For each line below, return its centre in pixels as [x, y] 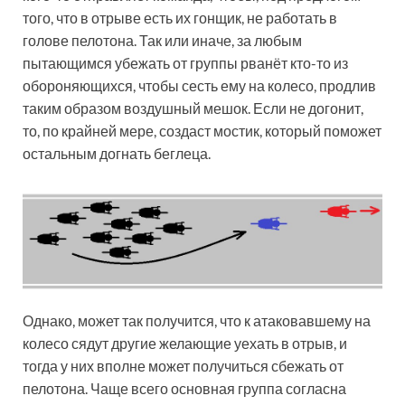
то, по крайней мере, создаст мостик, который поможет [202, 131]
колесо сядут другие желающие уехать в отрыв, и [185, 344]
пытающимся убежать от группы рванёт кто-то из [185, 63]
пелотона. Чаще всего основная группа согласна [184, 389]
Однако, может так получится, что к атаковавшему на [197, 321]
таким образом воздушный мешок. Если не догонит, [193, 108]
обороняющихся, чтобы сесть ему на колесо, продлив [199, 86]
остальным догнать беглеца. [117, 154]
